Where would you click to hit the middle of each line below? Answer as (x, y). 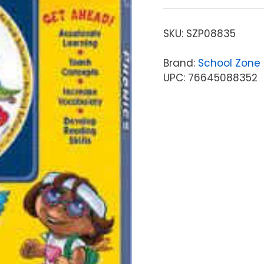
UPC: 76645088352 (210, 77)
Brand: (180, 63)
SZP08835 (211, 33)
